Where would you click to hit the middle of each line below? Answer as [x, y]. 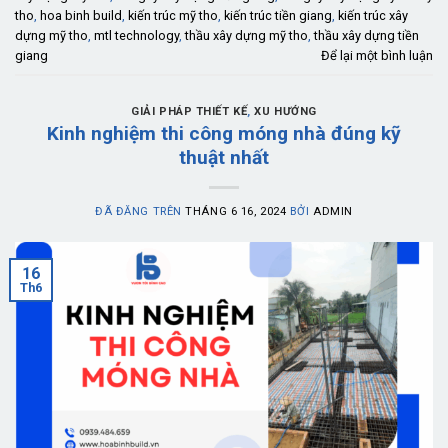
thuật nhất [224, 158]
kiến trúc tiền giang [278, 15]
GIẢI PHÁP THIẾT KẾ [189, 111]
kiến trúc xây [373, 15]
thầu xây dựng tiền [366, 35]
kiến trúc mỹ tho [173, 15]
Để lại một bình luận [377, 55]
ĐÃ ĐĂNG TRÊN [140, 212]
